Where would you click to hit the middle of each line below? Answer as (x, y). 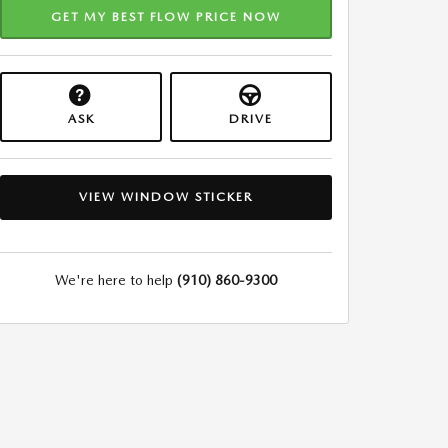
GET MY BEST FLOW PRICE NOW (166, 16)
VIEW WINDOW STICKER (166, 197)
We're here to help (114, 279)
